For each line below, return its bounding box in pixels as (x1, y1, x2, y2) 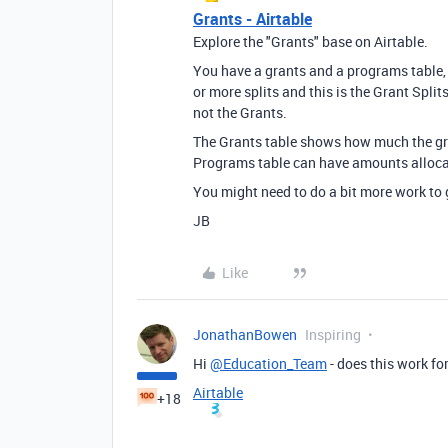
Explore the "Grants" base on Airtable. (193, 31, 428, 51)
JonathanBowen (193, 324, 297, 344)
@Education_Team (210, 353, 327, 373)
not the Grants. (193, 102, 287, 122)
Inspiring (305, 324, 361, 344)
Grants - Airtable (193, 7, 312, 30)
